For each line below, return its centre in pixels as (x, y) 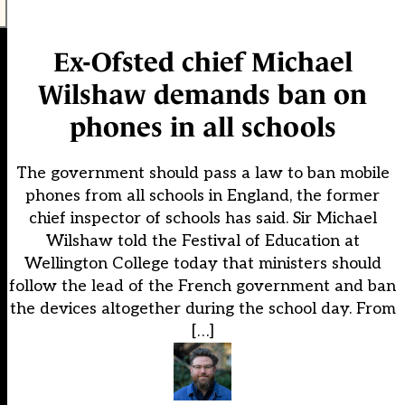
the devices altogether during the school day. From (202, 309)
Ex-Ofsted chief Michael (202, 62)
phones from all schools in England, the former (202, 196)
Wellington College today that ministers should (202, 264)
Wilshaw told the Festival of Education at (202, 241)
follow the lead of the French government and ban (202, 287)
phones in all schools (202, 127)
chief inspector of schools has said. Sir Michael (202, 219)
